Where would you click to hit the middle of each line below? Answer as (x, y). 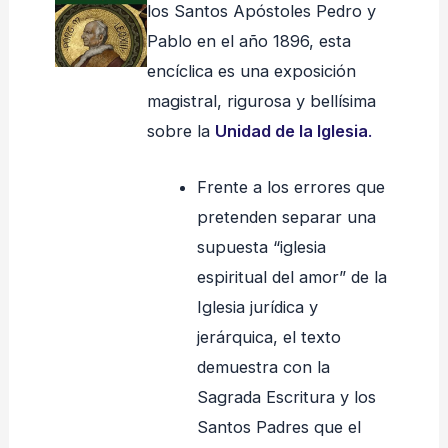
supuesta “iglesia (261, 247)
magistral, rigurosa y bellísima (262, 100)
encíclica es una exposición (252, 70)
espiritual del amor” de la (291, 277)
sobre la (181, 130)
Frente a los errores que (290, 187)
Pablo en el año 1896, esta (249, 40)
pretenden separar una (286, 217)
